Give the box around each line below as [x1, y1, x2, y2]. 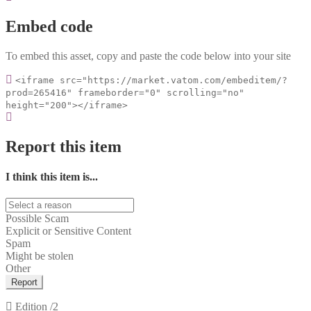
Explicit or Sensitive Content [6, 225, 131, 237]
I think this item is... [6, 170, 98, 183]
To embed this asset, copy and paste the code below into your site [6, 49, 291, 62]
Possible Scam [6, 212, 69, 225]
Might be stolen [6, 250, 74, 262]
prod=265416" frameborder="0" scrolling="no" [6, 87, 244, 98]
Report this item [6, 137, 121, 155]
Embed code [6, 17, 93, 35]
